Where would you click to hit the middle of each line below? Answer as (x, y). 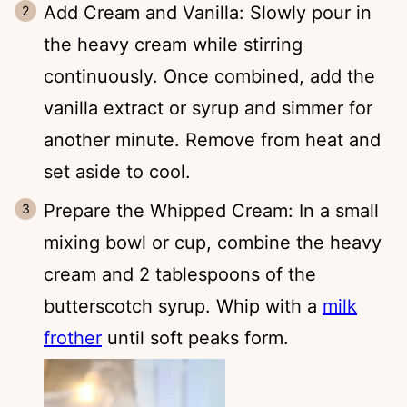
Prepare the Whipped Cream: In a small (211, 210)
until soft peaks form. (195, 338)
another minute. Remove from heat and (212, 139)
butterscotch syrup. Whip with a (183, 306)
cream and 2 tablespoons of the (180, 274)
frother (73, 338)
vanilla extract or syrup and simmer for (208, 108)
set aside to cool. (117, 171)
